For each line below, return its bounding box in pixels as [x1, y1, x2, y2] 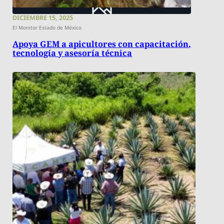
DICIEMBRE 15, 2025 [12, 13, 73, 22]
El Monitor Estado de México [12, 24, 82, 31]
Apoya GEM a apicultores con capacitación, [12, 38, 191, 50]
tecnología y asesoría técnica [12, 47, 132, 59]
